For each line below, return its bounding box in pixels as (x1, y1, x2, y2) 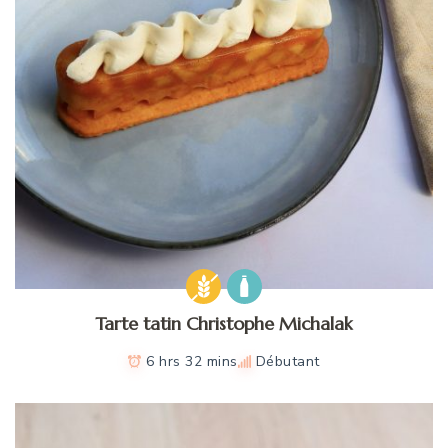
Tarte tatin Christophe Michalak (95, 311, 353, 335)
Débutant (255, 351, 320, 371)
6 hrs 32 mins (146, 351, 238, 371)
